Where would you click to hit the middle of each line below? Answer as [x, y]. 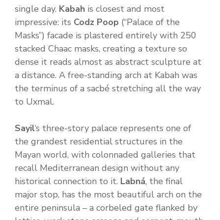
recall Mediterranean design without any [97, 168]
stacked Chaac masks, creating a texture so [101, 49]
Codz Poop [96, 22]
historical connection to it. [68, 181]
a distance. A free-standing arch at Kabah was [106, 75]
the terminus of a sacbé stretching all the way [108, 89]
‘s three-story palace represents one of [113, 128]
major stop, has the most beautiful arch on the [108, 195]
